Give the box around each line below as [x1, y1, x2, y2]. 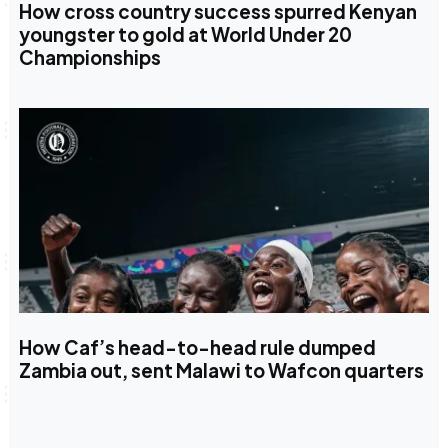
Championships [18, 46, 161, 70]
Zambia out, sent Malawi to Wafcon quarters [18, 358, 424, 382]
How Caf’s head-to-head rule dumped [18, 335, 376, 359]
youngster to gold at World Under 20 [18, 23, 352, 47]
